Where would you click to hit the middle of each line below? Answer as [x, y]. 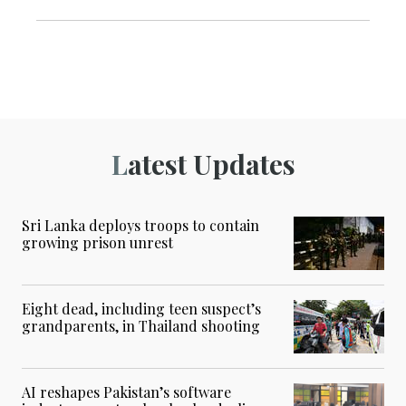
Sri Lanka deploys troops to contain [140, 226]
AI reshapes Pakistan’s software [126, 392]
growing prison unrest [97, 243]
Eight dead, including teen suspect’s [141, 309]
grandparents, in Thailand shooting [141, 326]
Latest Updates [211, 164]
